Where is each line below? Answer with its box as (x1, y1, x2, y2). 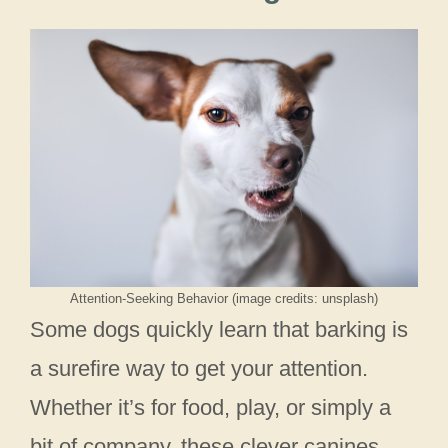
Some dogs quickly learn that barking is (30, 316, 408, 342)
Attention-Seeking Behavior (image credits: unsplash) (70, 290, 378, 306)
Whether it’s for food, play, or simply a (30, 394, 391, 420)
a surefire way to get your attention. (30, 355, 368, 381)
